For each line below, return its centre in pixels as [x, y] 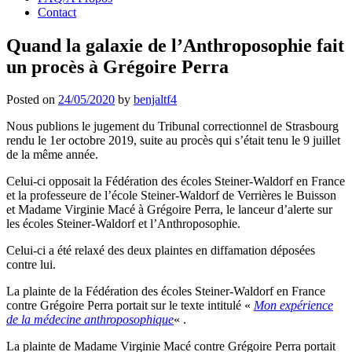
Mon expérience [293, 306]
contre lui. [31, 265]
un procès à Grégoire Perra [117, 66]
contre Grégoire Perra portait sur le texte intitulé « [130, 306]
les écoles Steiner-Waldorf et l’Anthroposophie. [123, 224]
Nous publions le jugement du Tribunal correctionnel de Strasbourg [172, 126]
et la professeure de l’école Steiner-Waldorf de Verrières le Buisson [171, 196]
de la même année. [52, 155]
